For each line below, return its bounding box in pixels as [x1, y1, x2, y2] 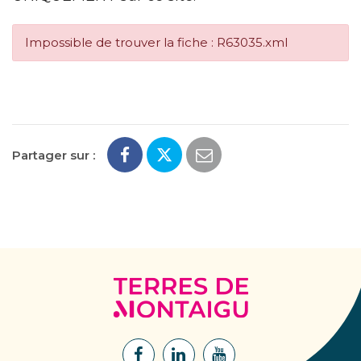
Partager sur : [12, 147, 95, 163]
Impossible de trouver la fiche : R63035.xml [25, 35, 288, 50]
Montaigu [247, 311, 307, 326]
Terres [247, 277, 286, 293]
